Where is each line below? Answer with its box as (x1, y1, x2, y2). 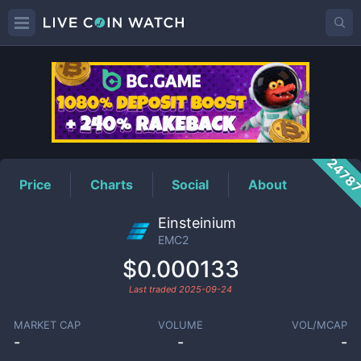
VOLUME (157, 318, 203, 331)
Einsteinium (157, 214, 236, 231)
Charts (90, 176, 134, 193)
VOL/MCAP (292, 318, 348, 331)
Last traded (129, 284, 179, 295)
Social (172, 176, 210, 193)
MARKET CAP (13, 318, 81, 331)
